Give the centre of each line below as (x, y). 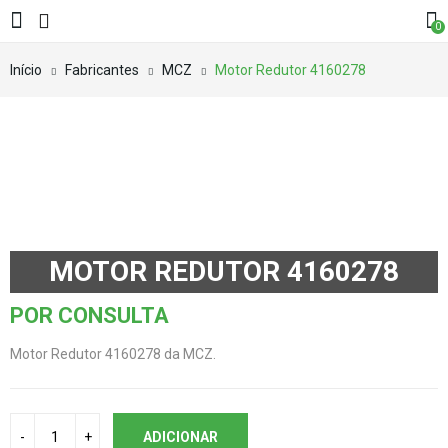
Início (26, 70)
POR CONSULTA (89, 315)
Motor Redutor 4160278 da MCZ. (113, 354)
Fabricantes (102, 70)
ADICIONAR (180, 437)
